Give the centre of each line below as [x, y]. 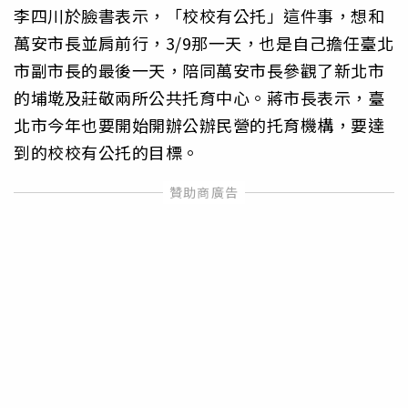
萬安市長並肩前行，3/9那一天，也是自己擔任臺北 [204, 42]
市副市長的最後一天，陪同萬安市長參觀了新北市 [199, 70]
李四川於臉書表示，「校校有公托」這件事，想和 [199, 15]
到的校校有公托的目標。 [107, 152]
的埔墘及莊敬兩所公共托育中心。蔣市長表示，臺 [199, 97]
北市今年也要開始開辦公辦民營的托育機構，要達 [199, 124]
